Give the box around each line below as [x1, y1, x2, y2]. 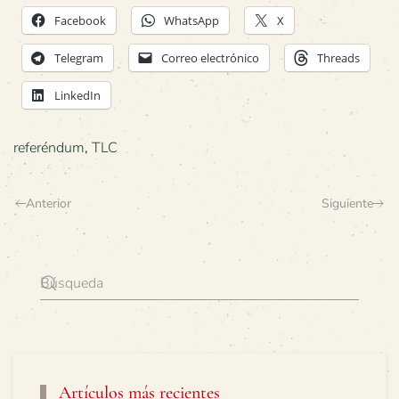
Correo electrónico [161, 49, 259, 66]
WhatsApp [164, 12, 219, 28]
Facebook [54, 12, 106, 28]
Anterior [26, 194, 71, 212]
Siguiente [322, 194, 373, 212]
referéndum [13, 137, 85, 158]
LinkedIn [54, 86, 101, 103]
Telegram [54, 49, 103, 66]
